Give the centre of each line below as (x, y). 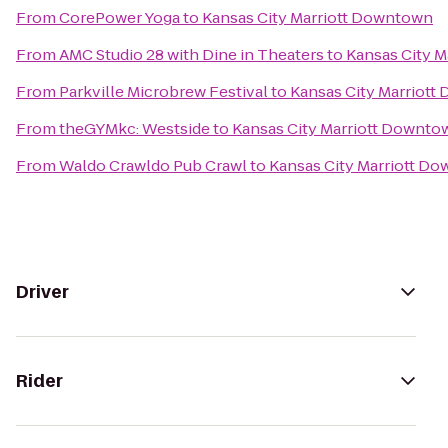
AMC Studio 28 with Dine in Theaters (191, 54)
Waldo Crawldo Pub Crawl (153, 165)
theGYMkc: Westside (134, 128)
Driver (42, 292)
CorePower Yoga (119, 17)
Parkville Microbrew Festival (163, 91)
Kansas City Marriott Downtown (317, 17)
